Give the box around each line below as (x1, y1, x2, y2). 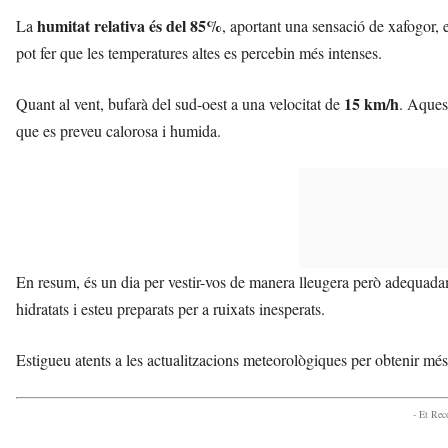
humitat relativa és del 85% (37, 13, 222, 37)
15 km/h (344, 91, 399, 115)
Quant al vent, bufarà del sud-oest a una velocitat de (16, 92, 344, 114)
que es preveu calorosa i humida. (16, 119, 221, 141)
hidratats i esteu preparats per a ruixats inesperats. (16, 297, 325, 319)
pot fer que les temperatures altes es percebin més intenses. (16, 41, 382, 63)
